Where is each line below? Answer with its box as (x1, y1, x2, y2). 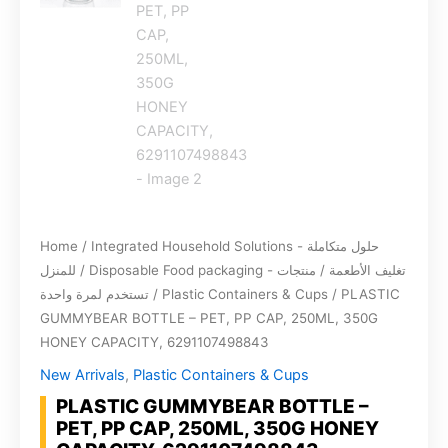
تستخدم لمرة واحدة (40, 286, 149, 303)
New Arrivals (40, 365, 125, 384)
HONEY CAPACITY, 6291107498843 (40, 334, 269, 351)
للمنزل (40, 262, 76, 279)
